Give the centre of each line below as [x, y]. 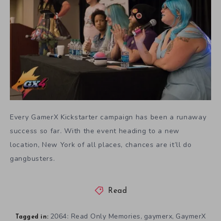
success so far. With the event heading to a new [95, 131]
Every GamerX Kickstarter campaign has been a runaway [108, 117]
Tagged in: [32, 217]
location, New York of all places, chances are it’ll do [101, 145]
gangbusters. [33, 159]
